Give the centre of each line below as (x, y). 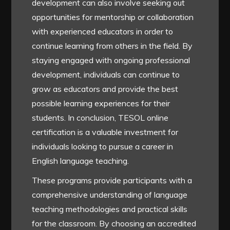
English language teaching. (81, 161)
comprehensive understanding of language (110, 195)
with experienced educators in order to (103, 32)
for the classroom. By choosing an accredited (114, 224)
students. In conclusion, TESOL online (100, 118)
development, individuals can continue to (106, 75)
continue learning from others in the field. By (112, 46)
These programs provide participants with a (112, 180)
